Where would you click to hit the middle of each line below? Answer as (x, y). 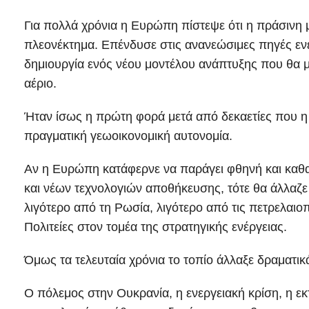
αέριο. (40, 84)
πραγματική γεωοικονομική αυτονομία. (128, 136)
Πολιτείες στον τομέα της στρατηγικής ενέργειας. (156, 227)
